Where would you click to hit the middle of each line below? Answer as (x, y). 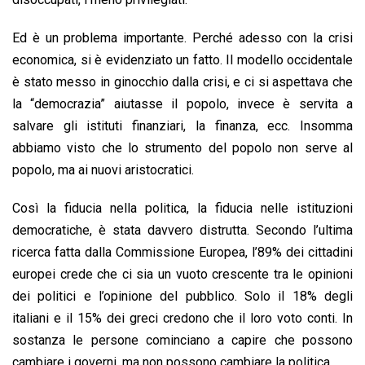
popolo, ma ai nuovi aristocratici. (103, 170)
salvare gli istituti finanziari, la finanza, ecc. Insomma (182, 126)
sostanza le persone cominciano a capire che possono (182, 341)
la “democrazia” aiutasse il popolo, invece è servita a (182, 104)
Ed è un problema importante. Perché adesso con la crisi (182, 38)
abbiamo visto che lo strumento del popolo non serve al (182, 148)
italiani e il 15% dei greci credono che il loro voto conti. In (182, 319)
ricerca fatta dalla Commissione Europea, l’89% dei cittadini (182, 253)
